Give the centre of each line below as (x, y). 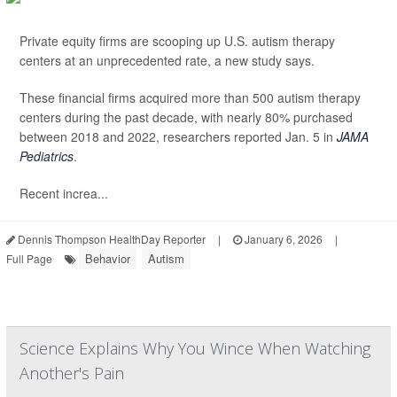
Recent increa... (64, 194)
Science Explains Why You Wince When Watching (195, 349)
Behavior (108, 259)
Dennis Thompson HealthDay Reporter (110, 239)
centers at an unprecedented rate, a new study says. (167, 61)
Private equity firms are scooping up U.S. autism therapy (177, 41)
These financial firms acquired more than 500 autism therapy (190, 98)
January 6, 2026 (282, 239)
